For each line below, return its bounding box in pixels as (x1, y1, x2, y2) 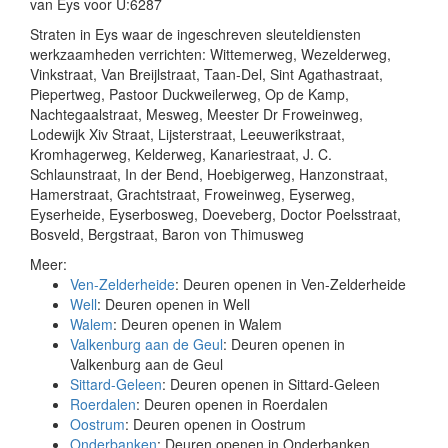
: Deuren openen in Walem (113, 314, 282, 334)
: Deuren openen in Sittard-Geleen (162, 374, 380, 394)
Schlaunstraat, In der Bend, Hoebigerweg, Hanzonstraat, (30, 164, 388, 184)
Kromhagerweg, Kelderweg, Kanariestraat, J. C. (30, 144, 332, 164)
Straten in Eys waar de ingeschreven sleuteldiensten (30, 24, 361, 44)
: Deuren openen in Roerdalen (136, 394, 328, 414)
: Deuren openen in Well (97, 294, 250, 314)
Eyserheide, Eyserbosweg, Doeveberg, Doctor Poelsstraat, (30, 204, 401, 224)
